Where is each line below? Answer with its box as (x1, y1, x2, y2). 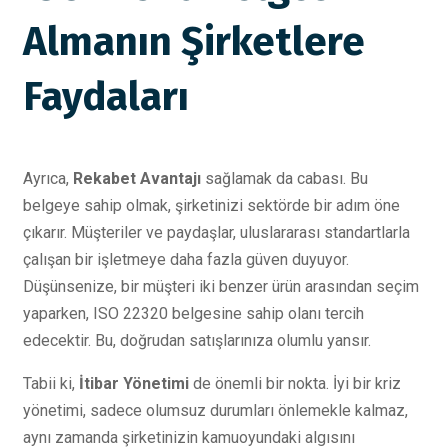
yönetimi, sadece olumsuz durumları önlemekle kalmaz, (23, 401, 408, 420)
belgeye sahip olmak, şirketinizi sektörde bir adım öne (23, 196, 400, 215)
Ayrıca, (23, 169, 73, 188)
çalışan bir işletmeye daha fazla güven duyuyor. (23, 250, 349, 269)
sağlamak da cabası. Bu (201, 169, 368, 188)
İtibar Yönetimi (79, 374, 189, 393)
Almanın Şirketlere (23, 18, 365, 66)
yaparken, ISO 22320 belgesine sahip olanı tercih (23, 304, 364, 323)
